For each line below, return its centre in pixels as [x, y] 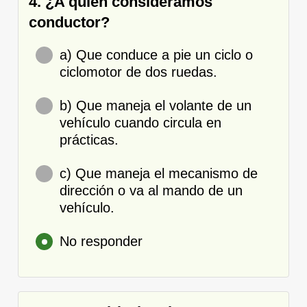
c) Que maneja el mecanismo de [159, 173]
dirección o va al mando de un [151, 190]
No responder [101, 241]
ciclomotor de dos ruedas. [138, 72]
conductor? [69, 22]
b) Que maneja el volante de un [156, 105]
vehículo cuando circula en [140, 122]
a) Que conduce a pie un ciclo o [156, 54]
